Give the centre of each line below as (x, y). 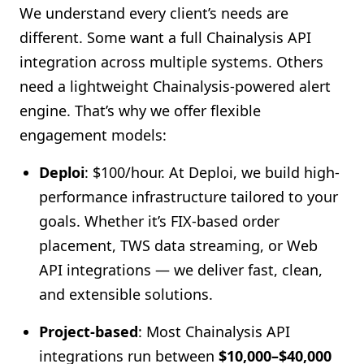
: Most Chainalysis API (214, 331)
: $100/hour (123, 172)
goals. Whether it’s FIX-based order (159, 221)
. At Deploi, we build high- (250, 172)
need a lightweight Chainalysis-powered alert (175, 86)
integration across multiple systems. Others (171, 62)
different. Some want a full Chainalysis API (165, 37)
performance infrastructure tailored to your (188, 197)
